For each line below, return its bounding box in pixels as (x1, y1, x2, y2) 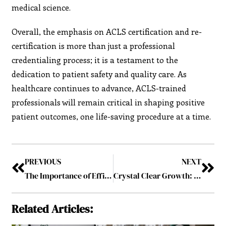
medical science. (12, 2, 71, 13)
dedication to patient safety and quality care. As (12, 68, 187, 79)
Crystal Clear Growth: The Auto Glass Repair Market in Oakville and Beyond (193, 169, 201, 181)
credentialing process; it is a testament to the (12, 54, 179, 65)
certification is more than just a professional (12, 40, 176, 51)
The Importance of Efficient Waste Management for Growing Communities (104, 169, 112, 181)
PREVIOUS (25, 155, 62, 167)
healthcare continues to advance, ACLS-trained (12, 82, 187, 93)
